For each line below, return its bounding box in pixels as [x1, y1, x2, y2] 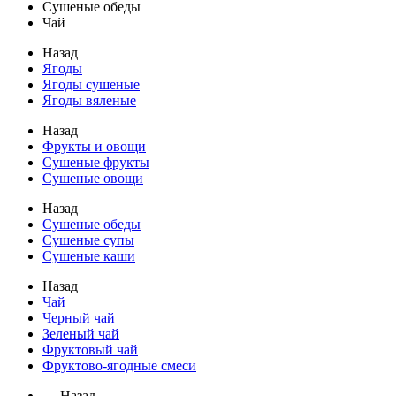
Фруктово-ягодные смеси [42, 358, 196, 373]
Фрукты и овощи [42, 139, 146, 154]
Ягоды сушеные [42, 77, 140, 92]
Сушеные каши [42, 248, 135, 263]
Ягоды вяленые [42, 93, 136, 108]
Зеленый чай [42, 326, 119, 341]
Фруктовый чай [42, 342, 138, 357]
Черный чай [42, 310, 115, 325]
